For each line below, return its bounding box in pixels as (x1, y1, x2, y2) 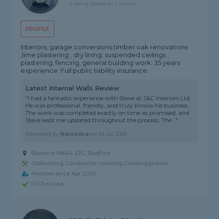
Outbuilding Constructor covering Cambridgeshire (31, 160, 168, 167)
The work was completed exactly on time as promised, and (25, 109, 190, 117)
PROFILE (25, 25, 50, 33)
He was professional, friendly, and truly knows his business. (25, 102, 189, 109)
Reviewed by (25, 131, 61, 138)
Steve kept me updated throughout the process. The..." (25, 116, 178, 124)
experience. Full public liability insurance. (21, 66, 149, 75)
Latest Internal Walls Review (25, 84, 120, 92)
